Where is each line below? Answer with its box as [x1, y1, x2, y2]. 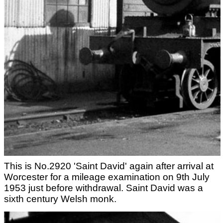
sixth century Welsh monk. [4, 194, 116, 205]
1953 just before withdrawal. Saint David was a [4, 183, 203, 194]
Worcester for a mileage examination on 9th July [4, 172, 210, 183]
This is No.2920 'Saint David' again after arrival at [4, 161, 214, 172]
